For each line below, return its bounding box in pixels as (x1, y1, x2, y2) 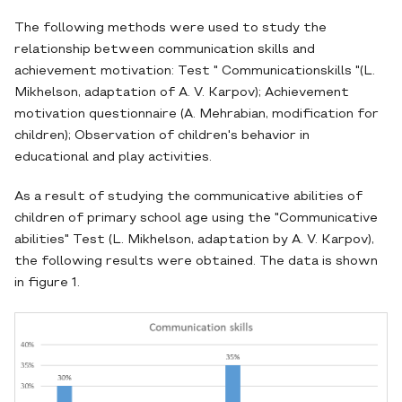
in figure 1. (14, 277, 80, 289)
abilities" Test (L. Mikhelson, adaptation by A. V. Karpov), (14, 234, 374, 246)
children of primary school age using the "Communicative (14, 213, 378, 224)
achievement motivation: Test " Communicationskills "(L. (14, 66, 375, 77)
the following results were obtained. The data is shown (14, 256, 378, 267)
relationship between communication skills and (14, 44, 315, 56)
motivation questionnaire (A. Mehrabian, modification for (14, 109, 379, 120)
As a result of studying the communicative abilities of (14, 191, 363, 203)
